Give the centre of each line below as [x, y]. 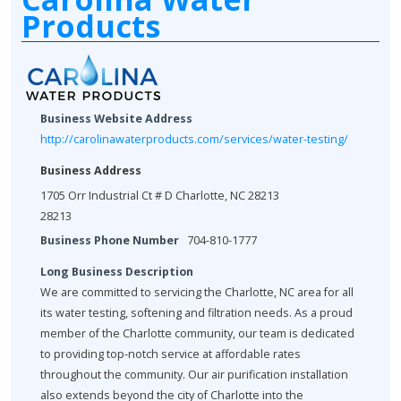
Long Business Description [117, 272]
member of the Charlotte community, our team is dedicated [197, 334]
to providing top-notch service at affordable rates [171, 354]
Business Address [91, 171]
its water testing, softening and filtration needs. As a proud [196, 313]
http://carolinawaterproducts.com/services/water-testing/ [194, 140]
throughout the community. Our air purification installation [194, 375]
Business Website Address [116, 119]
